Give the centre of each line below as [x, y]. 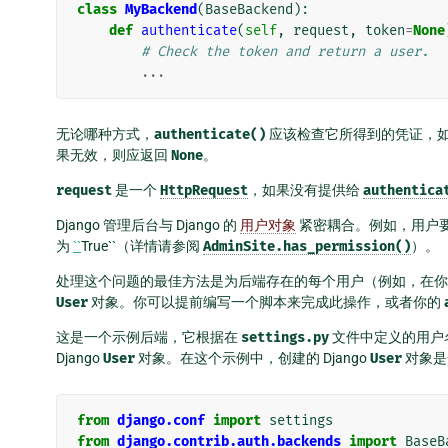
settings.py [285, 338]
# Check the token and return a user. [285, 52]
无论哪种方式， [105, 134]
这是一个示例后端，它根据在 [148, 337]
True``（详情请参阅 [142, 246]
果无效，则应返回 [113, 155]
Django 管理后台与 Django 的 [148, 225]
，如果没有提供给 [305, 190]
